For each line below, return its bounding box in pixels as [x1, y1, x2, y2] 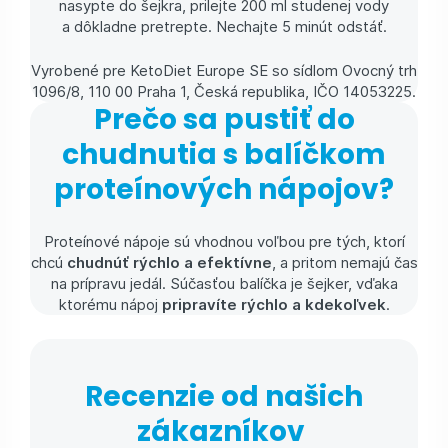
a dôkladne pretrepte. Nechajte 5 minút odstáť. [61, 16, 387, 37]
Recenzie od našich [85, 377, 363, 415]
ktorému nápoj [58, 293, 162, 314]
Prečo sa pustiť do [93, 100, 355, 138]
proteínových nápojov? [54, 170, 394, 208]
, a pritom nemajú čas [271, 251, 418, 272]
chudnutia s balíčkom [62, 135, 386, 173]
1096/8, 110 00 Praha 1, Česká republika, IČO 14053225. [32, 80, 416, 101]
